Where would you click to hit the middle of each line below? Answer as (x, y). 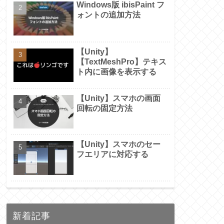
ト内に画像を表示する (116, 71)
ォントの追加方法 (108, 15)
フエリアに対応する (112, 154)
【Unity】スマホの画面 (118, 98)
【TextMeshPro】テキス (121, 61)
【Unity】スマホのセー (118, 144)
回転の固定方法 (104, 108)
